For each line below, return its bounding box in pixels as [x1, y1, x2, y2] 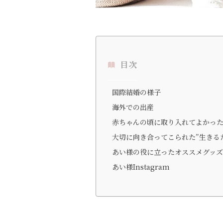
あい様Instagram [112, 162, 170, 172]
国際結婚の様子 [112, 87, 161, 98]
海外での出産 [112, 102, 154, 112]
